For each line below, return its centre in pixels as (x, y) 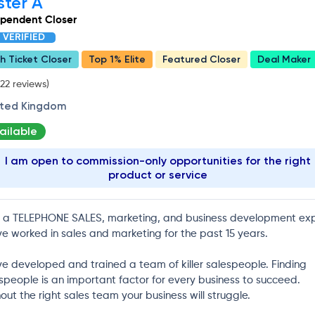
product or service (157, 174)
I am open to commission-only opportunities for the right (157, 160)
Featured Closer (201, 59)
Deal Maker (284, 59)
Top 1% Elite (117, 59)
